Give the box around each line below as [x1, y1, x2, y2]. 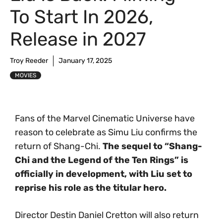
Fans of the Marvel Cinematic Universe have [15, 113, 195, 124]
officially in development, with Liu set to [15, 168, 192, 179]
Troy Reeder [10, 56, 48, 65]
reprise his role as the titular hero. [15, 182, 166, 193]
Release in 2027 [10, 28, 146, 51]
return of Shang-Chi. [15, 141, 103, 152]
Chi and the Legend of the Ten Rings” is [15, 155, 188, 166]
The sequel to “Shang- [103, 141, 202, 152]
